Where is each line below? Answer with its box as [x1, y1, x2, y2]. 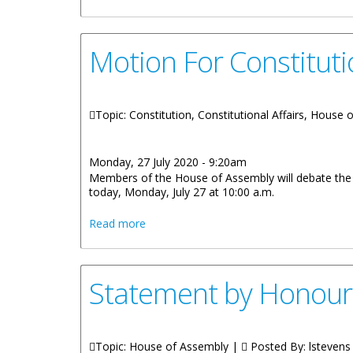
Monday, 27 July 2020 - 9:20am [89, 154, 247, 169]
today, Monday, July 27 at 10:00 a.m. [89, 184, 274, 199]
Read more [89, 216, 146, 231]
